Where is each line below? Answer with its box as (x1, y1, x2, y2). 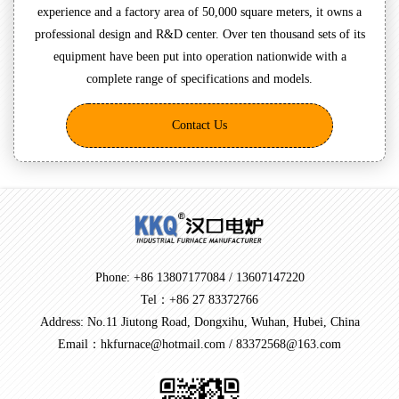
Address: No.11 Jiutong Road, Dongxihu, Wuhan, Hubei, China (39, 314, 360, 329)
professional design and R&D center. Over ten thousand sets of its (34, 28, 365, 42)
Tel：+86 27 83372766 (141, 292, 258, 306)
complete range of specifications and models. (86, 72, 313, 86)
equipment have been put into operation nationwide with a (53, 50, 346, 64)
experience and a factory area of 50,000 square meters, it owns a (37, 5, 362, 20)
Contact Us (172, 118, 227, 133)
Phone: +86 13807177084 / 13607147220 (94, 270, 305, 284)
